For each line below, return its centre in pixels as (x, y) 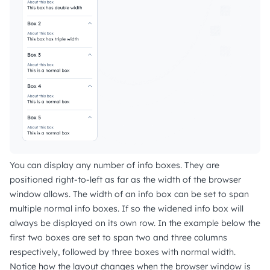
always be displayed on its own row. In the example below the (135, 223)
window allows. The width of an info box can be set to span (129, 194)
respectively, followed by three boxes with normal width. (123, 252)
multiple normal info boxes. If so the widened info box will (127, 208)
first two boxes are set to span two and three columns (118, 237)
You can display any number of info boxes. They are (115, 165)
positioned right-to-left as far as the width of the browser (125, 179)
